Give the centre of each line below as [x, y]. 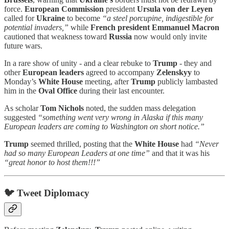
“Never [207, 144]
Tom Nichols [62, 108]
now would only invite [169, 36]
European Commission [64, 9]
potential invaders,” [36, 27]
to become [84, 18]
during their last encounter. [121, 90]
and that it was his [180, 153]
